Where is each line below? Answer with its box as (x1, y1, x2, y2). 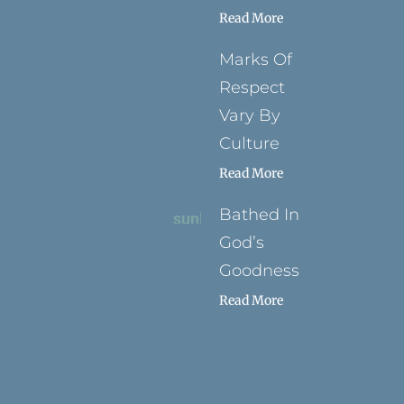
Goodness (219, 261, 300, 280)
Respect (219, 78, 286, 97)
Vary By (219, 106, 281, 125)
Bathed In (219, 205, 300, 225)
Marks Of (219, 50, 293, 69)
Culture (219, 133, 280, 153)
